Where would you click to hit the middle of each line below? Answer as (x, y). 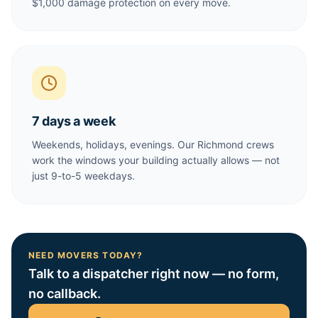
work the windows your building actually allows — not (156, 160)
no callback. (65, 294)
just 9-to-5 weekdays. (83, 176)
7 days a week (74, 121)
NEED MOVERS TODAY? (86, 255)
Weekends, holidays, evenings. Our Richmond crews (153, 144)
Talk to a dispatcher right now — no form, (154, 274)
